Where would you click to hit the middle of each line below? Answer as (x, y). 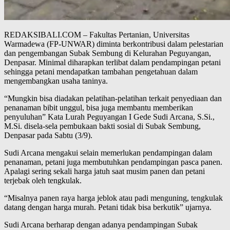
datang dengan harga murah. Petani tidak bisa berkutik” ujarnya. (108, 207)
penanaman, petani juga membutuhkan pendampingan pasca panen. (113, 162)
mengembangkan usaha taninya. (56, 81)
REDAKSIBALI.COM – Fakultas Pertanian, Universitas (97, 34)
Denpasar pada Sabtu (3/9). (48, 135)
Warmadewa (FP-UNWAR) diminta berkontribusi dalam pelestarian (114, 44)
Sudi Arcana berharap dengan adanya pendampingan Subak (101, 224)
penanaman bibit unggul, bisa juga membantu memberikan (99, 107)
